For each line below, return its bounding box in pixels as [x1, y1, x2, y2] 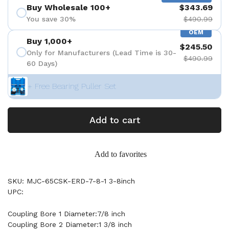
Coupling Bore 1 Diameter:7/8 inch [8, 210, 125, 218]
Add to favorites [95, 150, 147, 158]
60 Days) [27, 59, 57, 67]
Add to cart [89, 114, 140, 125]
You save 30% [27, 14, 76, 23]
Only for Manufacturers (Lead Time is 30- [27, 49, 176, 57]
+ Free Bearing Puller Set [28, 81, 116, 91]
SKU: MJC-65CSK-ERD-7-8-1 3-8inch [8, 177, 135, 185]
